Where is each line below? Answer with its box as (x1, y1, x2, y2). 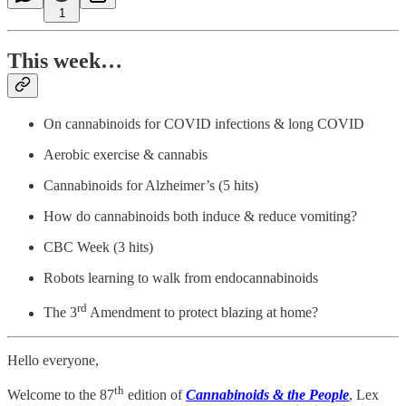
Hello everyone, (7, 352, 99, 368)
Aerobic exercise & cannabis (43, 147, 208, 163)
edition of (124, 387, 186, 402)
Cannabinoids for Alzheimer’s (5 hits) (43, 178, 258, 194)
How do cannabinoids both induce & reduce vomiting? (43, 208, 357, 225)
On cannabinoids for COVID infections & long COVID (43, 116, 364, 132)
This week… (7, 49, 122, 73)
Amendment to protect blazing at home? (87, 304, 318, 321)
